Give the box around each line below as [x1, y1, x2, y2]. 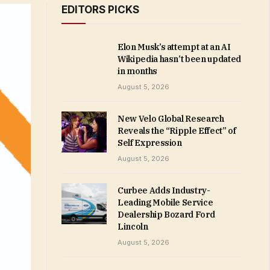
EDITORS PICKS [61, 4, 139, 16]
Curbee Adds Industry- [118, 185, 210, 196]
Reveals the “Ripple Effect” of [118, 125, 236, 136]
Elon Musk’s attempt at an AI [118, 42, 231, 52]
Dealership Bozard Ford [118, 209, 215, 220]
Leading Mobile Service [118, 197, 213, 208]
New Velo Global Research [118, 113, 224, 124]
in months [118, 66, 157, 77]
